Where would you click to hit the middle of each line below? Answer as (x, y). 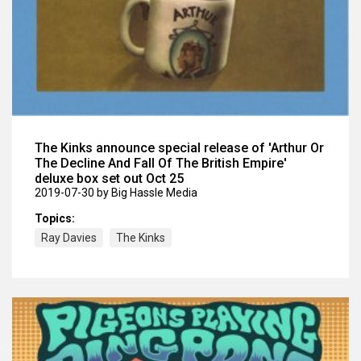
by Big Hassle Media (147, 193)
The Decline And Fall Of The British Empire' (161, 164)
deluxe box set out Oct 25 (109, 179)
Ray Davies (69, 238)
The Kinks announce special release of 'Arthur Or (179, 148)
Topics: (55, 219)
